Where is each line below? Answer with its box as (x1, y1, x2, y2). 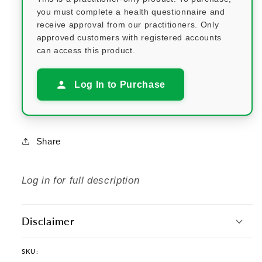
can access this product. (36, 45, 136, 55)
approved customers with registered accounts (36, 32, 222, 42)
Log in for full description (21, 174, 140, 185)
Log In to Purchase (71, 79, 166, 89)
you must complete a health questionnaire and (36, 6, 225, 16)
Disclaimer (21, 214, 75, 227)
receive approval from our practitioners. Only (36, 19, 219, 29)
